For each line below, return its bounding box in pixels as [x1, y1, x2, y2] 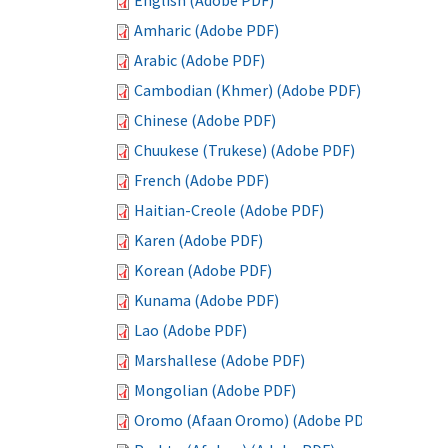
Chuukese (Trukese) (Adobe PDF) [134, 140, 355, 160]
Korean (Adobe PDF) [134, 260, 272, 280]
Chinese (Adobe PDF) [134, 110, 276, 130]
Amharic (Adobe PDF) [134, 20, 279, 40]
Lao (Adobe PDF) [134, 320, 247, 340]
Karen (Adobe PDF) [134, 230, 263, 250]
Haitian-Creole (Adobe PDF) [134, 200, 324, 220]
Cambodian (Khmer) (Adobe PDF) [134, 80, 361, 100]
